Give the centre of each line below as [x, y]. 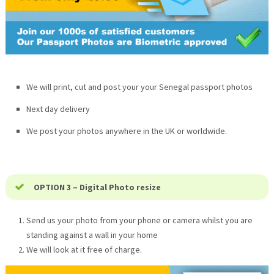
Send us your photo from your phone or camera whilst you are [139, 220]
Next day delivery [58, 109]
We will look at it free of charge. [84, 250]
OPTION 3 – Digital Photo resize [97, 187]
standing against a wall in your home [92, 235]
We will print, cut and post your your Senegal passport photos [139, 87]
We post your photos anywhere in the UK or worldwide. [126, 131]
